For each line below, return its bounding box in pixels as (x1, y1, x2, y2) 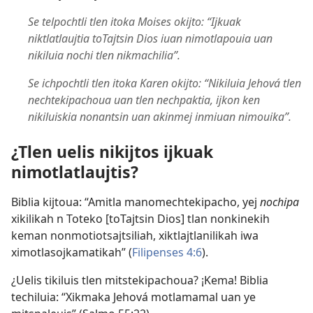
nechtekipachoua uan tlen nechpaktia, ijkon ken (28, 92, 260, 108)
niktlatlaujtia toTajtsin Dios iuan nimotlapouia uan (28, 31, 272, 47)
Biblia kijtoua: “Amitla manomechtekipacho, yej (11, 194, 260, 210)
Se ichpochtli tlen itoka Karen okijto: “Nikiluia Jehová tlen (28, 75, 301, 92)
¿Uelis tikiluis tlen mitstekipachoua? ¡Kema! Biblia (11, 272, 268, 288)
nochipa (260, 194, 299, 210)
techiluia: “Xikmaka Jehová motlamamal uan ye (11, 289, 256, 305)
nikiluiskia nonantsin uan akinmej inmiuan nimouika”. (28, 109, 291, 125)
